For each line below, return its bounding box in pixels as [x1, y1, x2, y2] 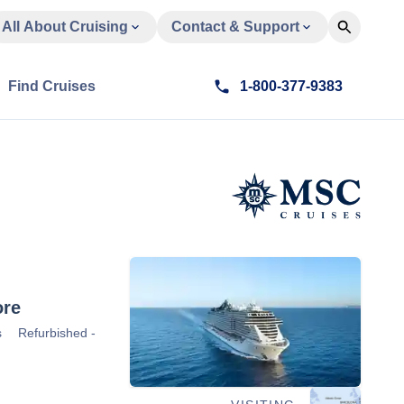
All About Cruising [2, 19, 128, 34]
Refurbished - [18, 326, 96, 340]
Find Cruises [8, 78, 96, 94]
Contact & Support [171, 19, 299, 34]
